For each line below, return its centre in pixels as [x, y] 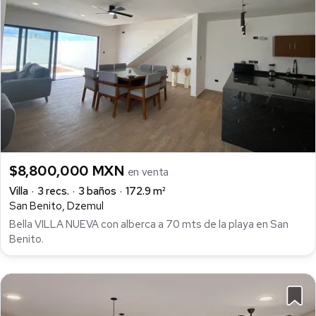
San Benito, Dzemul [56, 206]
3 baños [97, 191]
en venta [148, 172]
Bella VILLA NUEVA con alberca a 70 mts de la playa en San [149, 225]
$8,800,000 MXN [68, 170]
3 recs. [53, 191]
